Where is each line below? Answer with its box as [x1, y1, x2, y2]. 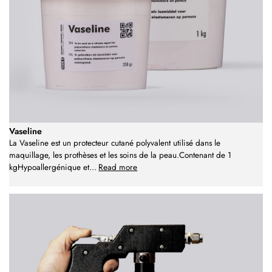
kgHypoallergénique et [9, 161, 89, 174]
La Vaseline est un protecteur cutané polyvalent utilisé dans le [9, 137, 220, 149]
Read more [98, 161, 138, 174]
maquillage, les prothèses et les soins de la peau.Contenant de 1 [9, 149, 231, 161]
